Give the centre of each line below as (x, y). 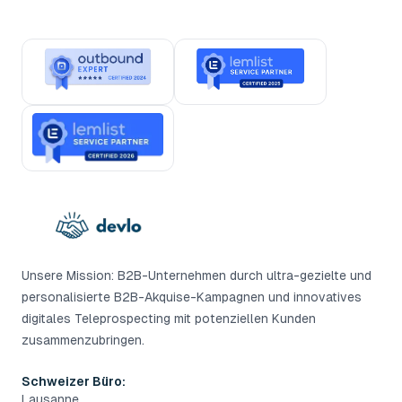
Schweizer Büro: (74, 381)
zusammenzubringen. (83, 340)
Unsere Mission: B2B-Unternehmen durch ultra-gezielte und (197, 275)
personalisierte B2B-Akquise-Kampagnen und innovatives (192, 297)
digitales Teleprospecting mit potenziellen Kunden (169, 319)
